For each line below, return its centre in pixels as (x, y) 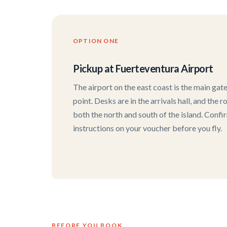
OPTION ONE (96, 41)
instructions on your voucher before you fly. (147, 128)
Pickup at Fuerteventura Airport (143, 69)
